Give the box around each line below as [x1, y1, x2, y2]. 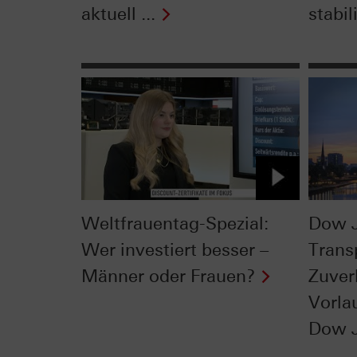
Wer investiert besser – [81, 238, 269, 261]
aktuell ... [81, 3, 155, 25]
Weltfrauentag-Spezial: [81, 212, 269, 234]
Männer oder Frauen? [81, 265, 255, 287]
